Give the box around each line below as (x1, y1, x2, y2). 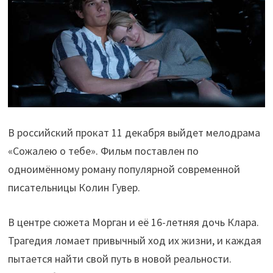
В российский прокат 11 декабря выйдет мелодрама (7, 126, 260, 140)
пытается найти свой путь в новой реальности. (7, 252, 232, 266)
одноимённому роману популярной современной (7, 162, 240, 177)
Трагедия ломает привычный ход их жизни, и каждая (7, 233, 261, 248)
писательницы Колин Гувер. (7, 180, 140, 195)
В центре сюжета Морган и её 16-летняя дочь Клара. (7, 215, 259, 230)
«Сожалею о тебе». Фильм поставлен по (7, 144, 199, 158)
